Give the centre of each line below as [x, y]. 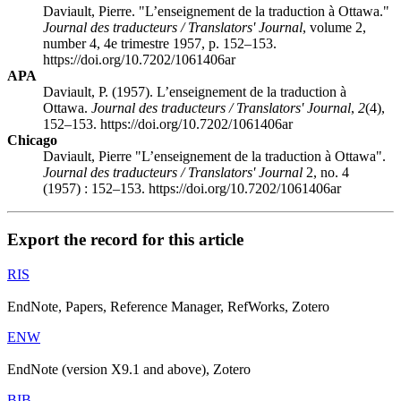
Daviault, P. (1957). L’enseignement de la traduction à [195, 92]
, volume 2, [334, 28]
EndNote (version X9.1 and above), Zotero [129, 369]
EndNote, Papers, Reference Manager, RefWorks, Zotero [168, 306]
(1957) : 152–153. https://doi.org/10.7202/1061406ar [192, 189]
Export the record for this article [125, 239]
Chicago [32, 141]
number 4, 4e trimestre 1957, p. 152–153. [160, 44]
